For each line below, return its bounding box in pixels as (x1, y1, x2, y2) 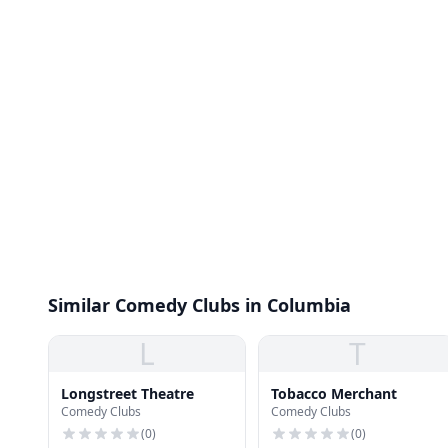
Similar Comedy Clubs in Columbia (48, 293, 351, 317)
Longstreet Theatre (61, 384, 194, 403)
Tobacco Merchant (271, 384, 397, 403)
